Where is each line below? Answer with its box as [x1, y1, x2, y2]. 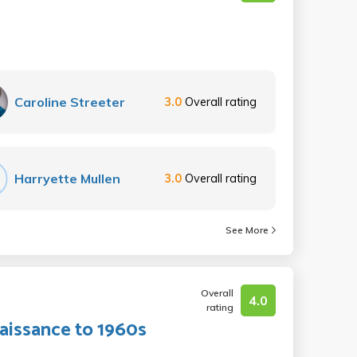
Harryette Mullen [14, 171, 121, 186]
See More [226, 224, 269, 236]
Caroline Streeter [14, 94, 126, 110]
